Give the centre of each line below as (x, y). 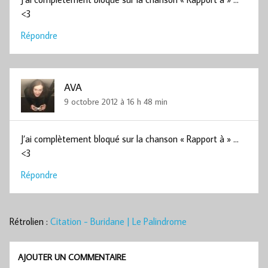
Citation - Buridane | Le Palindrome (118, 222)
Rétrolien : (30, 222)
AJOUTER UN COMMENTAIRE (72, 257)
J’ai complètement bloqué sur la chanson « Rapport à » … (130, 139)
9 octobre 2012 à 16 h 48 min (116, 101)
